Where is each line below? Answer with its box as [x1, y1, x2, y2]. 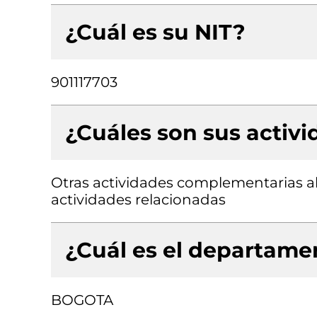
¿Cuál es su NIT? [65, 19, 246, 45]
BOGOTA [51, 292, 113, 309]
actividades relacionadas [51, 191, 226, 208]
